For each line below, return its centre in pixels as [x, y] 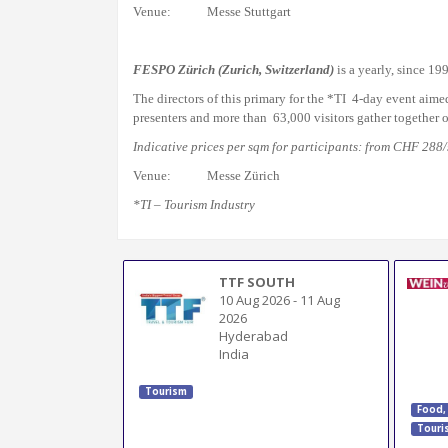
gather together [398, 117]
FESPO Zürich [175, 69]
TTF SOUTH [257, 281]
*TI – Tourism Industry [194, 204]
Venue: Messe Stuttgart [212, 11]
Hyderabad [254, 335]
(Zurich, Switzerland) [276, 69]
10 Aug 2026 [255, 299]
